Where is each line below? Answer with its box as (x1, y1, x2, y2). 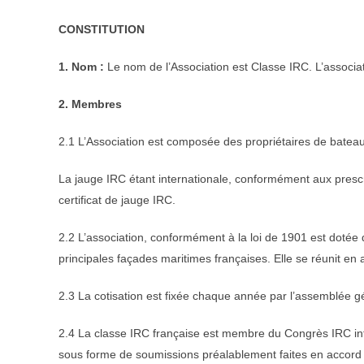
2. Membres (58, 97, 122, 110)
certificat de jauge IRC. (58, 193, 175, 206)
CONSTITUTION (58, 22, 145, 36)
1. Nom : (58, 59, 104, 73)
